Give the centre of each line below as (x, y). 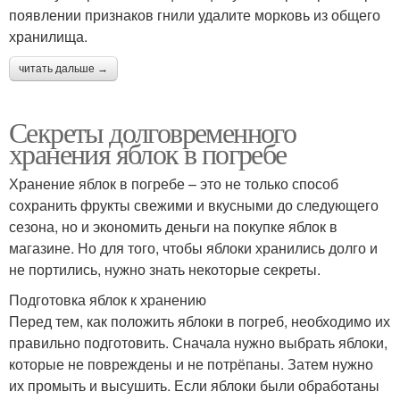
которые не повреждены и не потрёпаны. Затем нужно (191, 363)
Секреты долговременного (153, 131)
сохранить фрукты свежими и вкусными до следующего (194, 204)
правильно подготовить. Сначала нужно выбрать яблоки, (198, 342)
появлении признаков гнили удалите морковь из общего (195, 14)
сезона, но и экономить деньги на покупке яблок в (173, 226)
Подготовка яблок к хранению (108, 299)
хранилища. (48, 36)
